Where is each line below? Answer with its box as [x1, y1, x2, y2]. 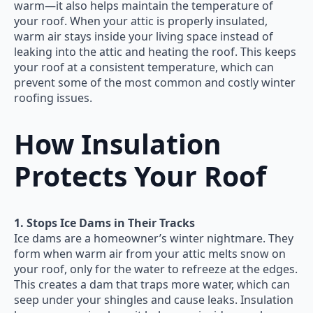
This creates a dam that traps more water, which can [14, 276, 290, 292]
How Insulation [14, 125, 221, 163]
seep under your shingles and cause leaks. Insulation [14, 291, 293, 307]
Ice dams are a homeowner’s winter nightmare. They [14, 230, 293, 246]
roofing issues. [14, 89, 92, 105]
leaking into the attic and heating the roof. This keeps [14, 43, 296, 59]
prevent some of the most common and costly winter [14, 74, 296, 90]
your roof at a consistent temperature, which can [14, 59, 274, 75]
